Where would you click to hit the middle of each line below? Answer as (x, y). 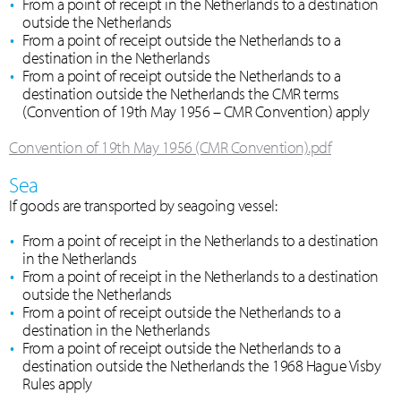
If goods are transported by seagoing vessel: (143, 205)
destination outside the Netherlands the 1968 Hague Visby (201, 366)
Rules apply (57, 384)
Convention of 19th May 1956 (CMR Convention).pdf (170, 147)
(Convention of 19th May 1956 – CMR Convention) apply (196, 111)
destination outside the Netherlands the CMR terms (181, 94)
